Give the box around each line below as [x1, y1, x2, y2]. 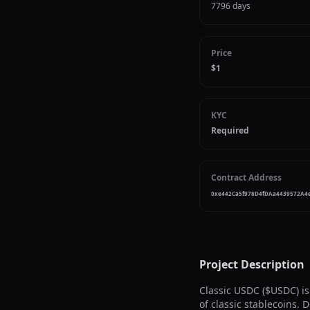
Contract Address [211, 172, 282, 183]
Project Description [199, 257, 304, 272]
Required [211, 125, 249, 136]
